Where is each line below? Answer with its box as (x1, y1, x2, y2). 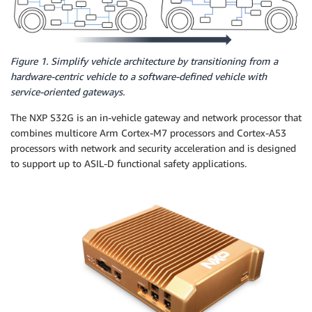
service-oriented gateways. (10, 85, 125, 97)
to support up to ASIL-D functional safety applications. (10, 157, 247, 169)
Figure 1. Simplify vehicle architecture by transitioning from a (10, 54, 278, 67)
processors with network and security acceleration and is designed (10, 141, 296, 154)
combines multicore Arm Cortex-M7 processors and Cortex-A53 (10, 126, 286, 139)
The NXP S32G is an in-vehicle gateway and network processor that (10, 111, 302, 123)
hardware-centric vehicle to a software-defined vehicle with (10, 70, 267, 82)
